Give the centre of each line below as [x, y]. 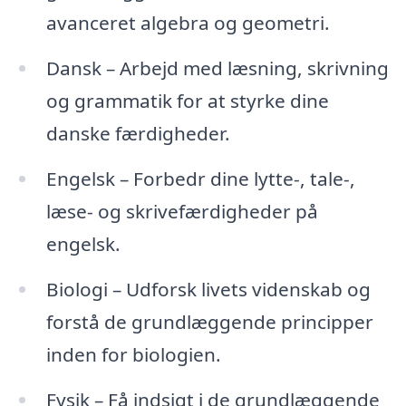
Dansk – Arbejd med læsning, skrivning [217, 68]
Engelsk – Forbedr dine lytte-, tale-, [200, 178]
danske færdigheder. [138, 134]
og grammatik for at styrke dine [187, 101]
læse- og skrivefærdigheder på [182, 211]
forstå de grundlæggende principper [209, 321]
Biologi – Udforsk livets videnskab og [208, 289]
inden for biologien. [133, 354]
